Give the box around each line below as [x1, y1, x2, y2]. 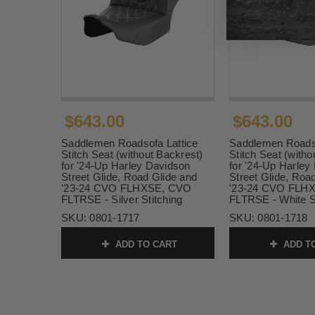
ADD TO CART [112, 239, 177, 250]
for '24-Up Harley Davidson [61, 160, 191, 172]
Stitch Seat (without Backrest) [61, 148, 203, 161]
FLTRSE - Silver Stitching [61, 193, 183, 206]
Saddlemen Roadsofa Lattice [61, 137, 198, 150]
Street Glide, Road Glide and [61, 171, 197, 184]
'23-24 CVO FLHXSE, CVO [61, 182, 192, 195]
